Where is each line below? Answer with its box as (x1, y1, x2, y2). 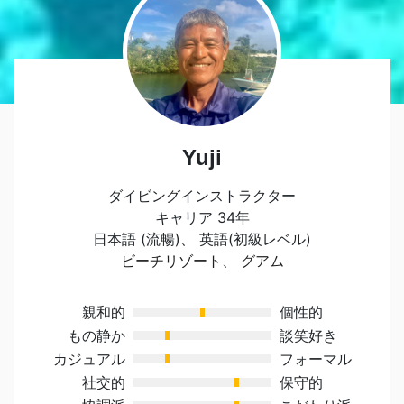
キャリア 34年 (154, 208, 250, 226)
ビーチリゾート (120, 252, 222, 270)
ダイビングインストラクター (108, 187, 296, 205)
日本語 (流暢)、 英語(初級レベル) (93, 230, 311, 248)
